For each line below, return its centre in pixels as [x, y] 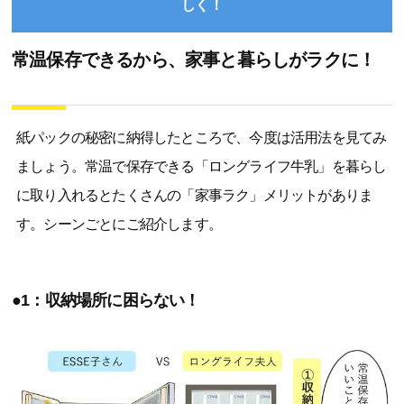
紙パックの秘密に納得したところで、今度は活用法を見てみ [202, 138]
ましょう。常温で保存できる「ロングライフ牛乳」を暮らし [202, 167]
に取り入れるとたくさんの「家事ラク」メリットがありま [195, 196]
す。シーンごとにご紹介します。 [119, 225]
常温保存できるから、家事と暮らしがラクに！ [194, 60]
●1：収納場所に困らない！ [106, 301]
